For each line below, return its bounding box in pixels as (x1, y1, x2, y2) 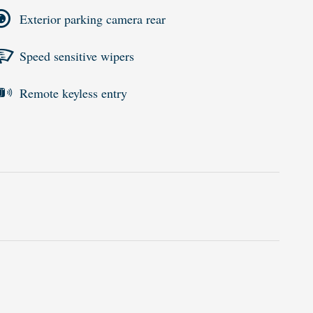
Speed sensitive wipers (20, 47, 134, 64)
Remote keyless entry (20, 84, 127, 101)
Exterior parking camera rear (20, 10, 166, 27)
